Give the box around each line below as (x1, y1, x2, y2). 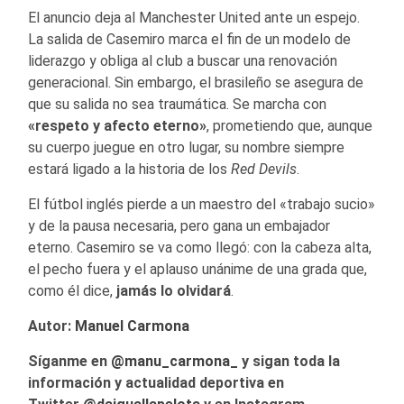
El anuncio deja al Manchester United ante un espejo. (28, 8, 360, 26)
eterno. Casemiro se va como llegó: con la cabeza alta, (28, 238, 372, 256)
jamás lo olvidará (116, 281, 231, 299)
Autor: (28, 317, 75, 335)
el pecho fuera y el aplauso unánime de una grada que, (28, 260, 367, 278)
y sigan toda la (238, 352, 340, 370)
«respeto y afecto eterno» (28, 116, 207, 134)
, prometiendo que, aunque (207, 116, 372, 134)
